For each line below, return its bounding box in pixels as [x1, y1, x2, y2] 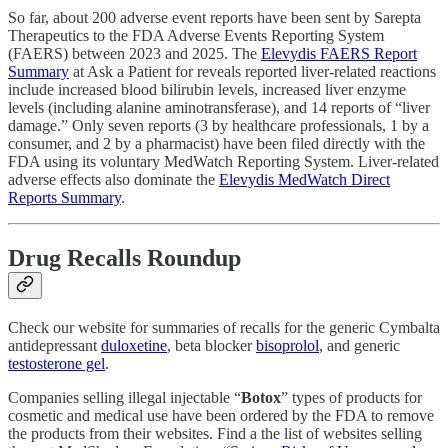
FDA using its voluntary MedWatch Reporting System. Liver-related [8, 153, 439, 171]
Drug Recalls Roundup [8, 245, 241, 272]
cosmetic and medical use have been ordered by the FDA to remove [8, 407, 434, 425]
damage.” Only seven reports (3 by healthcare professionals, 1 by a [8, 117, 429, 135]
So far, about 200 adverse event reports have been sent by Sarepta [8, 9, 421, 27]
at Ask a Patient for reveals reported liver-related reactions [69, 63, 436, 81]
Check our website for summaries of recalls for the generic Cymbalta [8, 319, 440, 337]
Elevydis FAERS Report [261, 45, 417, 63]
